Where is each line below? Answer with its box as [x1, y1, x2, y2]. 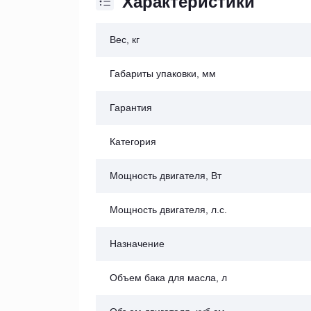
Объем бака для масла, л [110, 271, 227, 283]
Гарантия [110, 101, 152, 113]
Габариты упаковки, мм [110, 67, 216, 79]
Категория [110, 135, 156, 147]
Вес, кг [110, 33, 140, 45]
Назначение [110, 237, 165, 249]
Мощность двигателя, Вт [110, 169, 221, 181]
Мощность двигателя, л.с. [110, 203, 227, 215]
